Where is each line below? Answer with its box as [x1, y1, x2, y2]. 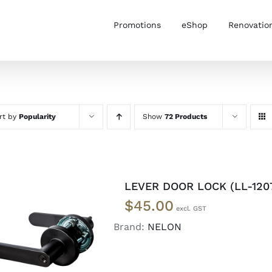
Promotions [114, 19, 161, 30]
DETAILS [22, 246, 57, 256]
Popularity [19, 112, 56, 121]
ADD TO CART [2, 234, 59, 243]
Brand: [114, 221, 148, 233]
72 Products [165, 112, 207, 121]
